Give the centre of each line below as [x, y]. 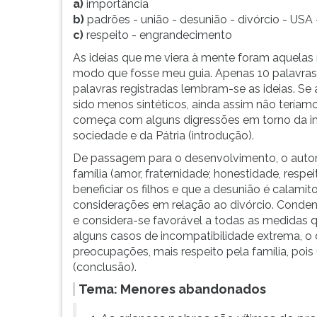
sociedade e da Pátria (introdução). [163, 136]
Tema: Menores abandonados [172, 289]
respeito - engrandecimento [159, 35]
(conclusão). [105, 267]
